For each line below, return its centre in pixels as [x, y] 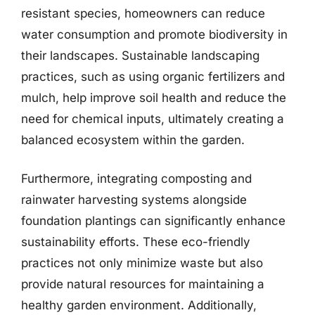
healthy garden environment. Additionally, [139, 305]
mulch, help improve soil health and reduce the [154, 97]
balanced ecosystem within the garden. [133, 140]
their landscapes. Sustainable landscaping [140, 55]
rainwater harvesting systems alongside [134, 200]
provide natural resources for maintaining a [143, 284]
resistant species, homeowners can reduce [143, 13]
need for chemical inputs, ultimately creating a [153, 118]
